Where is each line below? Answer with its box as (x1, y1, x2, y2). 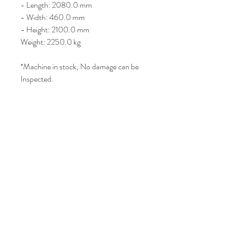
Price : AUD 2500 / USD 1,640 (21, 98, 123, 109)
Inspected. (21, 73, 53, 85)
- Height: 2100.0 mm (21, 24, 91, 35)
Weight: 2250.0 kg (21, 36, 82, 48)
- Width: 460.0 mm (21, 11, 85, 23)
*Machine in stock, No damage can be (21, 61, 139, 72)
